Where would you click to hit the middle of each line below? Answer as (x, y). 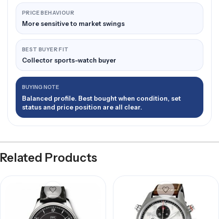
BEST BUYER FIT (45, 50)
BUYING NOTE (41, 87)
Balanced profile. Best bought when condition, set (101, 98)
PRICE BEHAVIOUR (48, 13)
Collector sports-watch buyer (69, 60)
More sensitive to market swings (73, 23)
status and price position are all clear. (82, 107)
